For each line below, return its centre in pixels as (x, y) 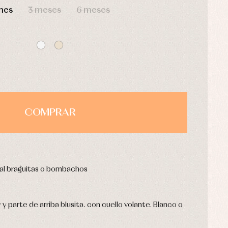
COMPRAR (50, 113)
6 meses (93, 11)
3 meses (44, 11)
